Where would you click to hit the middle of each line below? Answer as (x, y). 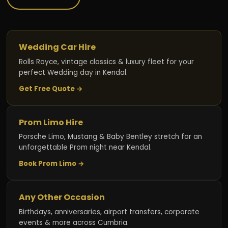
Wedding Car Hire (57, 47)
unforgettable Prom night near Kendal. (85, 148)
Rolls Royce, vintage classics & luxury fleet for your (106, 62)
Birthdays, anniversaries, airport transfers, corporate (109, 212)
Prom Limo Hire (51, 122)
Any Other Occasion (62, 197)
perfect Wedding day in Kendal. (73, 72)
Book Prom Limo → (51, 164)
